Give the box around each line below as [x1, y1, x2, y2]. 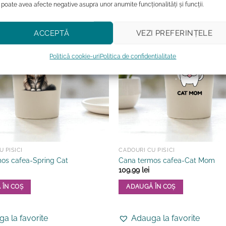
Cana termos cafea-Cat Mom [119, 155, 215, 164]
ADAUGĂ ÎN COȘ [126, 183, 176, 190]
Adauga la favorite [131, 213, 200, 223]
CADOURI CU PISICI [119, 147, 175, 154]
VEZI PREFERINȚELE [136, 28, 213, 38]
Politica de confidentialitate [100, 52, 177, 60]
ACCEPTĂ [34, 28, 70, 38]
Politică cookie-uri [49, 52, 100, 60]
